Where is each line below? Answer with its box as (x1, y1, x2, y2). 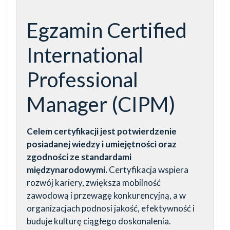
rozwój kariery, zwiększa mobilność (27, 177, 161, 188)
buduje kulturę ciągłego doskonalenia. (27, 215, 171, 226)
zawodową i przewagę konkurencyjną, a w (27, 189, 186, 201)
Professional (27, 67, 138, 92)
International (27, 42, 143, 67)
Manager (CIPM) (27, 91, 176, 117)
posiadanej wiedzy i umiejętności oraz (27, 138, 177, 149)
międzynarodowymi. (27, 164, 107, 175)
